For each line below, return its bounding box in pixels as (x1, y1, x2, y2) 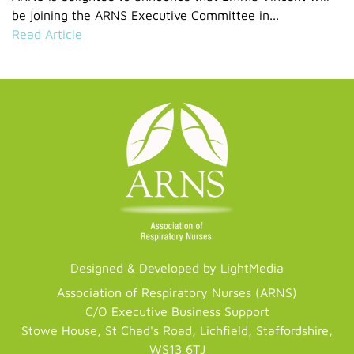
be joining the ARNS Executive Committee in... (12, 7, 279, 22)
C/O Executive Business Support (85, 304, 269, 318)
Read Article (12, 26, 82, 41)
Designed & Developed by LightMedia (70, 261, 284, 275)
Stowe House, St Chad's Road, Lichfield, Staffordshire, (21, 323, 333, 337)
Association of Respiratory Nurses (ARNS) (57, 285, 297, 299)
